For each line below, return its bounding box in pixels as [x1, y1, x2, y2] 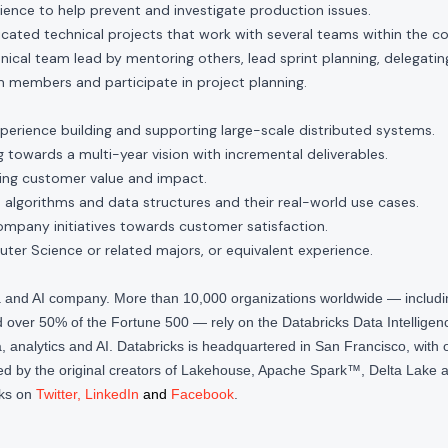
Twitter [36, 386, 77, 402]
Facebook [171, 386, 234, 402]
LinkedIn [85, 386, 139, 402]
